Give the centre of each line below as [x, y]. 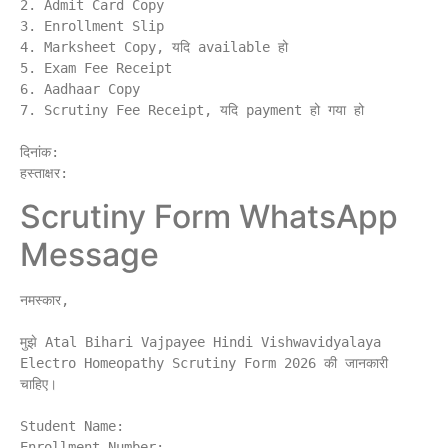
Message [89, 255]
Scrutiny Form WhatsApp [209, 217]
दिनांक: [39, 152]
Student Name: [72, 426]
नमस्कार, [44, 300]
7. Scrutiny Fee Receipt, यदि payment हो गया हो [192, 110]
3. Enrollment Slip [92, 26]
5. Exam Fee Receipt [96, 68]
